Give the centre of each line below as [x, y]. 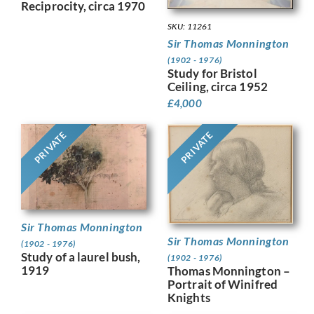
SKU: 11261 [190, 26]
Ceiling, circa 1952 [218, 86]
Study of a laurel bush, [81, 257]
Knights [189, 298]
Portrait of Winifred [223, 285]
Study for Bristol [212, 73]
